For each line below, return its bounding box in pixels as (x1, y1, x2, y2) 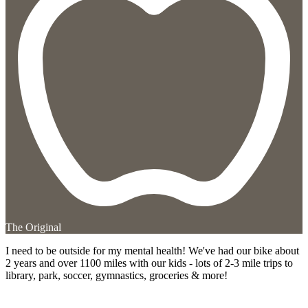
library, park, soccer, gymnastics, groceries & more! (5, 269, 228, 281)
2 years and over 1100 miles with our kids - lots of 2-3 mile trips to (5, 256, 293, 269)
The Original (5, 221, 61, 233)
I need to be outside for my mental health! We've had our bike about (5, 244, 299, 256)
